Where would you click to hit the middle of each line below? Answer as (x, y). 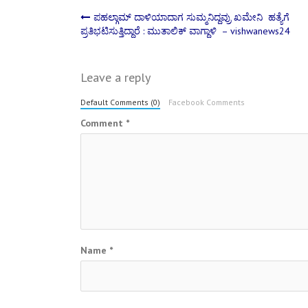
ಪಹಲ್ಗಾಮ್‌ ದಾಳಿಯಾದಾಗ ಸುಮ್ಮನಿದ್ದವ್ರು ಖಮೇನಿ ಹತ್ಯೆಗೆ (191, 17)
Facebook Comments (206, 102)
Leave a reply (115, 77)
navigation (154, 56)
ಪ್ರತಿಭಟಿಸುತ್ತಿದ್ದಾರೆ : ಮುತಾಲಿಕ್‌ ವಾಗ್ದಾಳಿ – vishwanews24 (185, 31)
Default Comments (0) (120, 102)
